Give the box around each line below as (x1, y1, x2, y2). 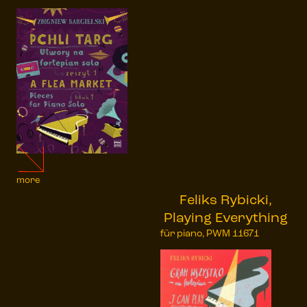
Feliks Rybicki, (179, 193, 272, 208)
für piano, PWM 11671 (160, 228, 260, 239)
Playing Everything (163, 211, 288, 225)
